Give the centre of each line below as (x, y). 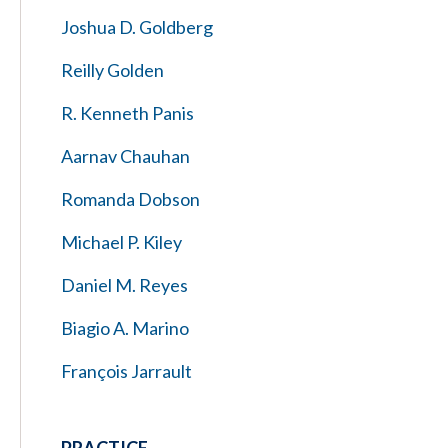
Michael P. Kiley (121, 242)
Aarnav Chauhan (125, 156)
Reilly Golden (112, 70)
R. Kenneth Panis (127, 113)
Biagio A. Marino (125, 328)
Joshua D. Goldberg (137, 27)
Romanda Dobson (130, 199)
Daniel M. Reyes (124, 285)
